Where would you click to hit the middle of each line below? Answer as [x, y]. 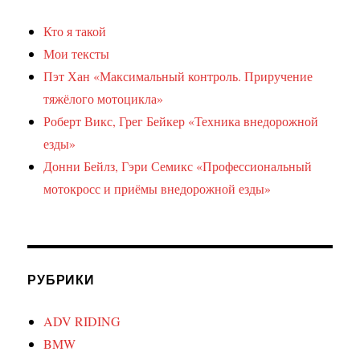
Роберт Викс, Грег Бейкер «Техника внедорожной [181, 121]
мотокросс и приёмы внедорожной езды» [157, 189]
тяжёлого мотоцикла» [104, 99]
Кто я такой [75, 31]
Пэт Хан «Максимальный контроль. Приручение [178, 76]
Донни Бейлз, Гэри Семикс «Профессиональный [178, 166]
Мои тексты [77, 54]
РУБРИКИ [61, 280]
